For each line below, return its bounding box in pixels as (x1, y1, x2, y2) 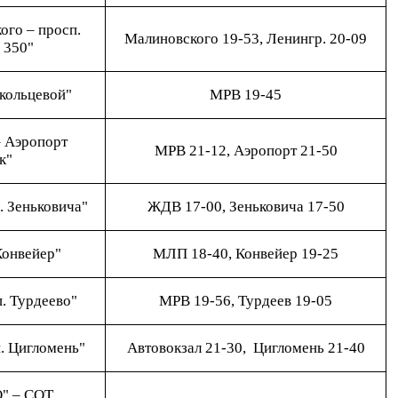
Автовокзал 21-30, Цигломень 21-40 (126, 339, 365, 356)
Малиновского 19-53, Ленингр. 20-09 (124, 30, 367, 47)
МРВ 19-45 (210, 86, 282, 103)
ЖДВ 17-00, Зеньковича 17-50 (147, 198, 345, 215)
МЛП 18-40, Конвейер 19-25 (153, 245, 338, 262)
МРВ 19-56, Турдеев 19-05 (159, 292, 332, 309)
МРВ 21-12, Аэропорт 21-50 (154, 142, 338, 159)
